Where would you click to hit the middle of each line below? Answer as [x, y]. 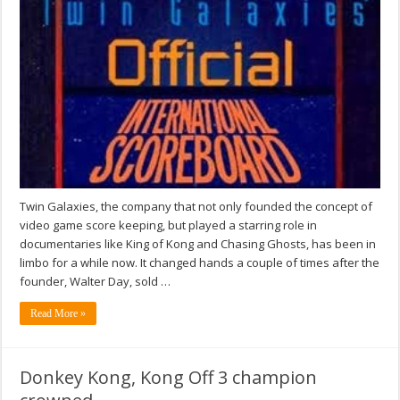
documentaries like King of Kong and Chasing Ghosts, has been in [198, 244]
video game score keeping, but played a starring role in [169, 225]
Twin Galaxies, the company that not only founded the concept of [196, 207]
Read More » [58, 314]
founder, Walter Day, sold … [96, 282]
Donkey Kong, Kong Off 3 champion [169, 378]
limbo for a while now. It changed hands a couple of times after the [200, 263]
